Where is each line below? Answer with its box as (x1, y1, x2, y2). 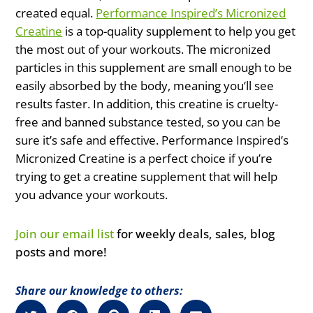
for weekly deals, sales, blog (114, 225, 275, 242)
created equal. (15, 4, 96, 21)
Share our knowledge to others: (15, 283, 184, 299)
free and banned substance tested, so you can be (15, 113, 282, 130)
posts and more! (15, 243, 108, 260)
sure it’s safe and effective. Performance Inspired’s (15, 131, 289, 148)
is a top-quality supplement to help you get (62, 22, 296, 39)
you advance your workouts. (15, 186, 168, 203)
